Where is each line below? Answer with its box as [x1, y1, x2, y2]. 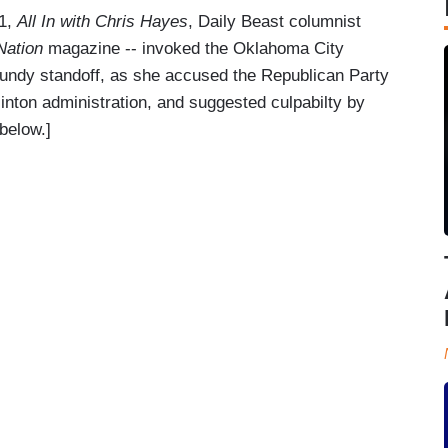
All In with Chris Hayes [17, 11, 188, 31]
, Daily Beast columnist [188, 11, 361, 31]
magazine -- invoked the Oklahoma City [43, 38, 344, 58]
